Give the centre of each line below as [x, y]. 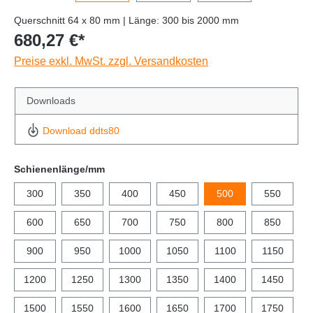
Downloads [51, 101]
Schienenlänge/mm [59, 169]
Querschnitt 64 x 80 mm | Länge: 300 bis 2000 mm [126, 21]
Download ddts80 [81, 130]
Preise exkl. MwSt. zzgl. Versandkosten [111, 61]
